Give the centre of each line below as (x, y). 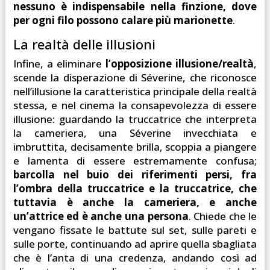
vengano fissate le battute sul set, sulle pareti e (135, 230)
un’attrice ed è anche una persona (101, 216)
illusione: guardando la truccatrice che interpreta (135, 119)
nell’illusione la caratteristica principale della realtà (135, 91)
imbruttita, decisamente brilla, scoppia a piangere (135, 146)
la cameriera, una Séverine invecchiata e (135, 133)
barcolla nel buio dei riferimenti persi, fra (135, 174)
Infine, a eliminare (59, 63)
